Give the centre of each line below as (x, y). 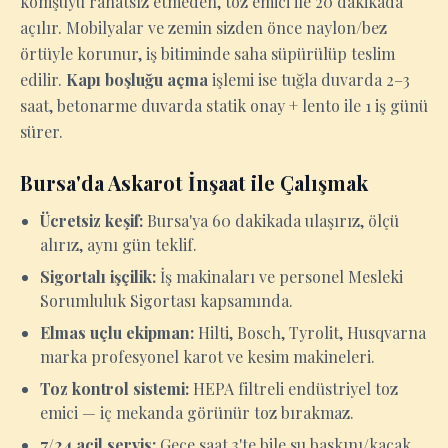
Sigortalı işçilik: (98, 276)
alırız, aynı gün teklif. (118, 244)
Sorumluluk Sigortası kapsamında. (166, 300)
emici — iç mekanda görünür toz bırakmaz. (197, 412)
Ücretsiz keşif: (91, 220)
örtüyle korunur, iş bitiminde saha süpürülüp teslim (207, 53)
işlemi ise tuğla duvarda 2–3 (309, 79)
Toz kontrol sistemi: (114, 388)
